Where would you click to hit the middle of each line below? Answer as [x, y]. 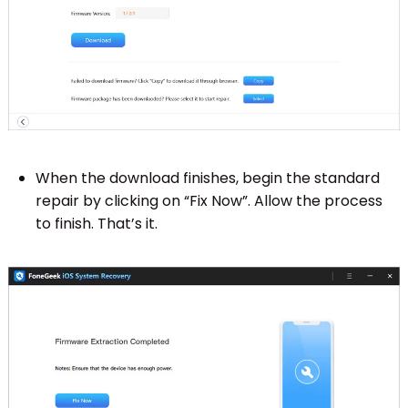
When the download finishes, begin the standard [207, 178]
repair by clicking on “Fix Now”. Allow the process [209, 201]
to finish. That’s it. [96, 224]
